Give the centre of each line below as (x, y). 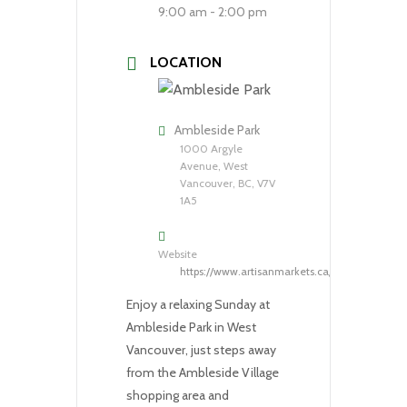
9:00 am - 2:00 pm (213, 11)
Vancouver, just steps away (201, 349)
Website (178, 253)
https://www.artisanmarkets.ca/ (256, 271)
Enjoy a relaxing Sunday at (198, 304)
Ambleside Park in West (191, 327)
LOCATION (186, 62)
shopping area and (178, 395)
